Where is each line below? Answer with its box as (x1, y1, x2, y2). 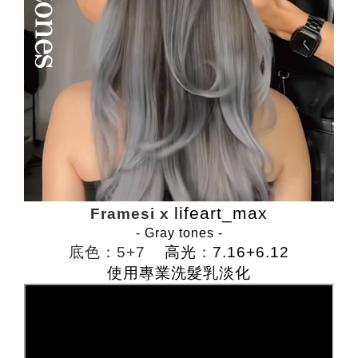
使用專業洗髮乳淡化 (107, 265, 251, 281)
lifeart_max (174, 204, 268, 222)
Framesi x (90, 205, 174, 222)
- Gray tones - (135, 226, 223, 240)
